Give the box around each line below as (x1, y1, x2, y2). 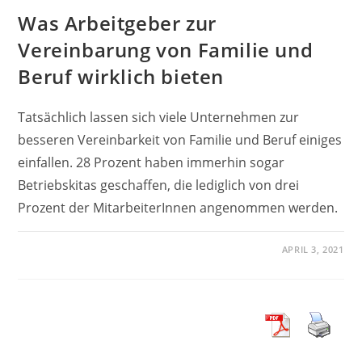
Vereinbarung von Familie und (18, 36, 314, 63)
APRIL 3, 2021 (281, 242, 344, 255)
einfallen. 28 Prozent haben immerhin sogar (18, 153, 285, 171)
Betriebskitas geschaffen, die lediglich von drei (18, 175, 300, 194)
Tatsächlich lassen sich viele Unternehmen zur (18, 107, 300, 126)
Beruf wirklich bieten (18, 62, 225, 90)
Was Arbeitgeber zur (18, 9, 217, 36)
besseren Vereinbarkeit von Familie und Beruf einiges (18, 130, 343, 149)
